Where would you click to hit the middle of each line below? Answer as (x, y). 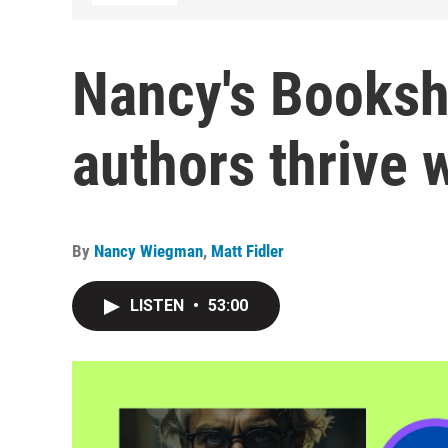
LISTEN (159, 305)
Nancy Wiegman (148, 251)
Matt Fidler (247, 251)
